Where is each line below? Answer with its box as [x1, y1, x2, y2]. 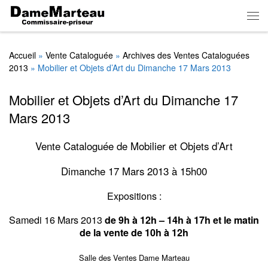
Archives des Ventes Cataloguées [123, 49, 249, 62]
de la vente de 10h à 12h [80, 226, 188, 240]
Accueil [9, 49, 36, 62]
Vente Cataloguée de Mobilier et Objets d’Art [35, 138, 233, 153]
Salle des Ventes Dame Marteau [78, 252, 190, 264]
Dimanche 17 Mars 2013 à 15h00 [61, 163, 207, 178]
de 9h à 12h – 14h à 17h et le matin [102, 213, 259, 227]
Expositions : [106, 188, 162, 203]
